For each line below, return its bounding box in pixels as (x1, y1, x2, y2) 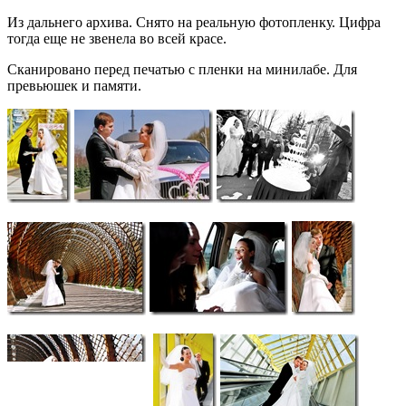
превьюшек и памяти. (7, 77, 141, 93)
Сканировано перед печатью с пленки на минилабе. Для (7, 61, 357, 77)
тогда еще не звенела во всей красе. (7, 30, 227, 46)
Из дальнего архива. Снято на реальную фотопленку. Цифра (7, 14, 381, 30)
